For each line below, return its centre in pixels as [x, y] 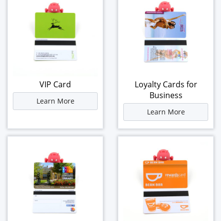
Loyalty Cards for [166, 84]
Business [166, 95]
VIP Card [55, 84]
